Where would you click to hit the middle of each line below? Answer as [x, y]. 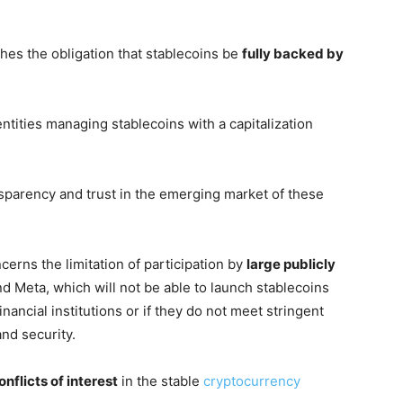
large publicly [291, 264]
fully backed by [293, 54]
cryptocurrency [252, 381]
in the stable [161, 381]
